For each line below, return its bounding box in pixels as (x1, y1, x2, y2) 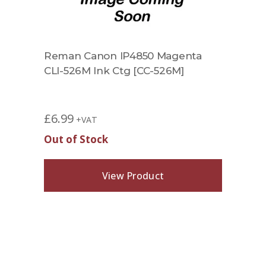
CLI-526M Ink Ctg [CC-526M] (44, 65, 184, 77)
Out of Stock (44, 132, 108, 147)
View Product (102, 169, 164, 182)
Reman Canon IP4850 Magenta (44, 50, 202, 62)
